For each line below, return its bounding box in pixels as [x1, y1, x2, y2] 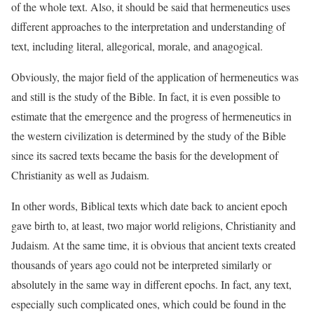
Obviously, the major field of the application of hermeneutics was [11, 69, 299, 84]
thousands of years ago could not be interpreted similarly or [11, 257, 271, 272]
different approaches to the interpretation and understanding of [11, 19, 285, 34]
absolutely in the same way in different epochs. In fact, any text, [11, 277, 292, 292]
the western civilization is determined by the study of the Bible [11, 128, 286, 143]
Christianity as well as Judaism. [11, 168, 149, 182]
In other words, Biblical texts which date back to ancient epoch [11, 198, 287, 213]
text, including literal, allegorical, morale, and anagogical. [11, 39, 263, 53]
